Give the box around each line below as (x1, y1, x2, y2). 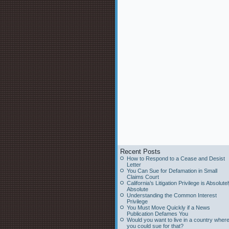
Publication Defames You (127, 211, 188, 217)
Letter (127, 162, 141, 168)
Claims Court (127, 174, 159, 180)
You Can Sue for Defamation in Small (127, 168, 217, 174)
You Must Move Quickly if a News (127, 204, 210, 211)
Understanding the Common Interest (127, 192, 217, 198)
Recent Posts (120, 148, 161, 155)
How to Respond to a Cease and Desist (127, 155, 225, 162)
